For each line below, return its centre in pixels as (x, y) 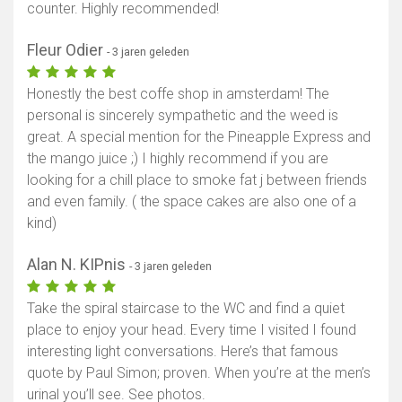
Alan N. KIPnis (78, 265)
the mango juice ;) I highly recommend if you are (178, 159)
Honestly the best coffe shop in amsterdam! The (178, 94)
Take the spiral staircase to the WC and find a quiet (186, 309)
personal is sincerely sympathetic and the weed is (183, 116)
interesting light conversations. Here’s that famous (183, 352)
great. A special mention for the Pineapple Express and (199, 137)
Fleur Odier (67, 50)
